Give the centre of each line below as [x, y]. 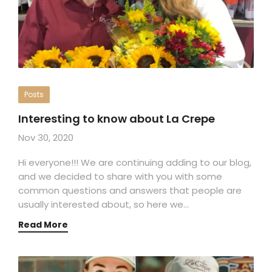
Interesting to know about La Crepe [117, 118]
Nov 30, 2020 [46, 137]
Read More [43, 224]
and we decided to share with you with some [120, 176]
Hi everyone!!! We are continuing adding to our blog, [135, 162]
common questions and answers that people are [130, 190]
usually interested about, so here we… [104, 204]
